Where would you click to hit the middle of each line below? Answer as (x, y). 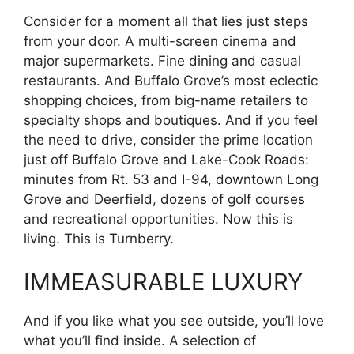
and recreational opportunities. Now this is (158, 218)
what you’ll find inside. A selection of (140, 341)
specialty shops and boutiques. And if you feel (171, 120)
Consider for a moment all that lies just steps (166, 21)
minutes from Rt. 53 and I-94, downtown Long (171, 179)
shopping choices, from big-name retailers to (166, 100)
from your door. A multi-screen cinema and (160, 41)
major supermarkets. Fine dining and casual (162, 60)
